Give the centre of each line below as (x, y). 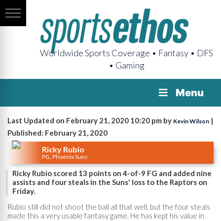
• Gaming (127, 65)
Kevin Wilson (191, 121)
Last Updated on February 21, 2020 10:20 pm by (90, 120)
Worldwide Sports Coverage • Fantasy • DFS (127, 53)
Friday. (24, 191)
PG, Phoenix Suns (65, 156)
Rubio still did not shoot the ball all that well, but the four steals (109, 206)
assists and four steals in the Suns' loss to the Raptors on (110, 182)
